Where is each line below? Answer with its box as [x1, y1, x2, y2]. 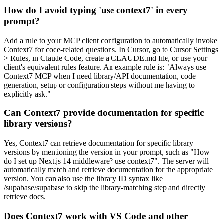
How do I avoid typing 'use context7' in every [4, 5, 188, 15]
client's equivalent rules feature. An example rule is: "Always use [4, 62, 206, 71]
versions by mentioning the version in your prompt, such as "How [4, 148, 210, 157]
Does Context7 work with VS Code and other [4, 210, 188, 221]
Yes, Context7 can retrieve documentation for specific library [4, 139, 193, 148]
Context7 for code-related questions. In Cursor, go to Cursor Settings [4, 45, 218, 54]
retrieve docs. [4, 192, 46, 201]
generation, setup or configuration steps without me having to [4, 80, 195, 89]
